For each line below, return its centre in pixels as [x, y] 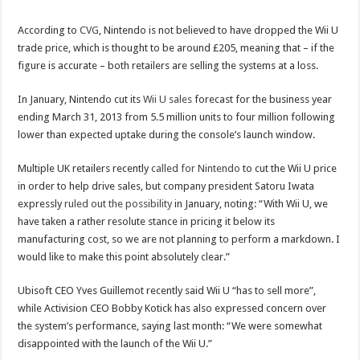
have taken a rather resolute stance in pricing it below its [147, 221]
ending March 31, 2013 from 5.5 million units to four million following [177, 117]
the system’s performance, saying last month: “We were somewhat [170, 325]
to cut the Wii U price [289, 168]
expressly [41, 203]
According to [49, 30]
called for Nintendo [196, 168]
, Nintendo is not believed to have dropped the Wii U [219, 30]
